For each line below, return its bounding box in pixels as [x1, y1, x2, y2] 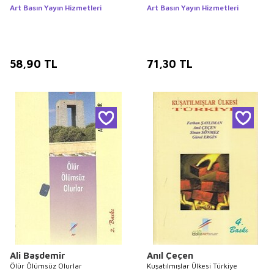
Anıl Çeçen [147, 250, 193, 261]
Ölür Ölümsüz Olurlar [10, 261, 82, 270]
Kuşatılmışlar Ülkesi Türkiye [147, 261, 237, 270]
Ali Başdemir [10, 250, 65, 261]
